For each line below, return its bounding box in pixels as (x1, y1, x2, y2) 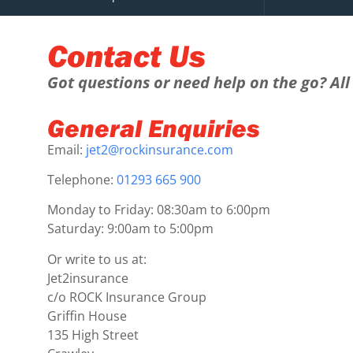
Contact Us (47, 35, 206, 75)
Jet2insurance (47, 269, 128, 287)
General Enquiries (47, 111, 260, 143)
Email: (47, 140, 83, 158)
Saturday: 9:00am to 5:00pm (47, 220, 214, 238)
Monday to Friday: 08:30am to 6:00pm (47, 201, 270, 219)
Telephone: (47, 171, 117, 189)
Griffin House (47, 307, 127, 325)
